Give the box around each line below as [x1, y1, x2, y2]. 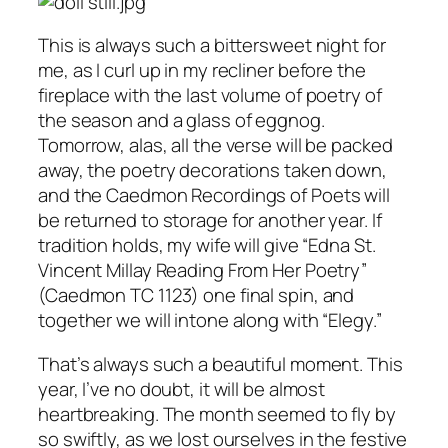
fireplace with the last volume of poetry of [38, 82, 382, 109]
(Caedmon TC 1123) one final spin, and [38, 282, 355, 309]
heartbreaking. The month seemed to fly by [38, 400, 396, 427]
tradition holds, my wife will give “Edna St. [38, 232, 376, 259]
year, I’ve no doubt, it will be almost [38, 375, 326, 402]
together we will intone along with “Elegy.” [38, 307, 382, 334]
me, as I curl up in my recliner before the [38, 57, 366, 84]
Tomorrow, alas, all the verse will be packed [38, 132, 393, 159]
